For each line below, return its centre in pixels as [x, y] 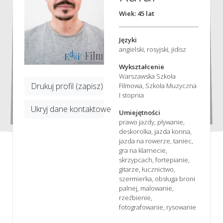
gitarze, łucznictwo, [147, 169]
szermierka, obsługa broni [157, 178]
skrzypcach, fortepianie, [154, 160]
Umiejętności [140, 112]
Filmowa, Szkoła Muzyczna [158, 85]
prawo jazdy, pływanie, [152, 122]
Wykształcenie [142, 66]
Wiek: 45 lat [137, 13]
